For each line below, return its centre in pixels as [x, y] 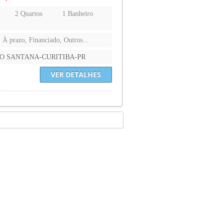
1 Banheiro [78, 13]
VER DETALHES [76, 74]
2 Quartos [29, 13]
